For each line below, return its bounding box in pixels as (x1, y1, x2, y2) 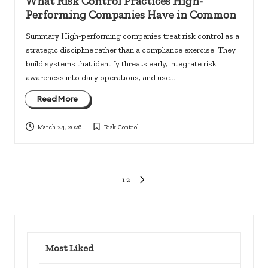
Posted (91, 127, 109, 136)
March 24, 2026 (37, 122, 81, 131)
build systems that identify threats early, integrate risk (25, 58, 217, 68)
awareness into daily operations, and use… (25, 72, 175, 82)
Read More (36, 94, 78, 104)
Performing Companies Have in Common (25, 7, 236, 22)
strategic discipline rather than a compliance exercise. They (25, 44, 236, 54)
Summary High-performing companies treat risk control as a (25, 31, 239, 41)
